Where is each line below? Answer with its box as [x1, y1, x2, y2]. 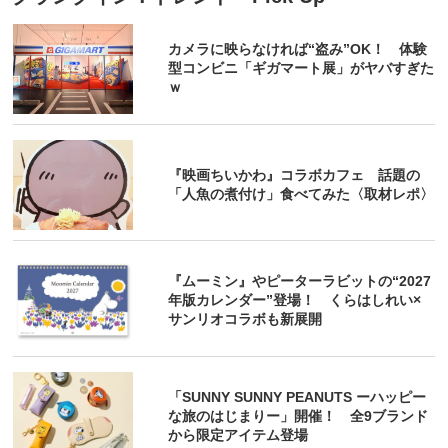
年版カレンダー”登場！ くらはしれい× [168, 292, 422, 309]
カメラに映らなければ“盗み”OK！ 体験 [168, 41, 428, 58]
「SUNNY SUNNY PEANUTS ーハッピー [168, 389, 427, 406]
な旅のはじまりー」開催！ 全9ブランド [168, 408, 429, 425]
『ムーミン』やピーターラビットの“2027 [168, 273, 432, 290]
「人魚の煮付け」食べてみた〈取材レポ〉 [168, 185, 435, 202]
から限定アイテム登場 [168, 427, 309, 444]
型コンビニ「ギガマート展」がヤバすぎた [168, 60, 435, 77]
